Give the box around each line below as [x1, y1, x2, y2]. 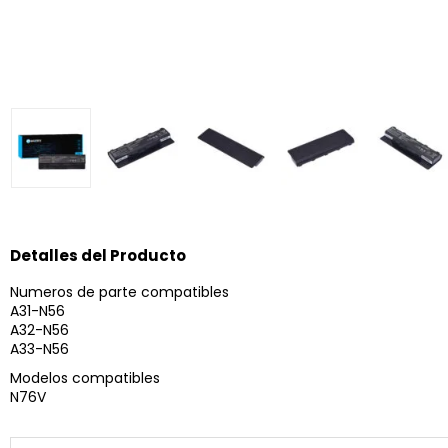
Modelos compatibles [10, 368, 160, 388]
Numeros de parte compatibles [10, 282, 229, 302]
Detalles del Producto [10, 245, 186, 266]
